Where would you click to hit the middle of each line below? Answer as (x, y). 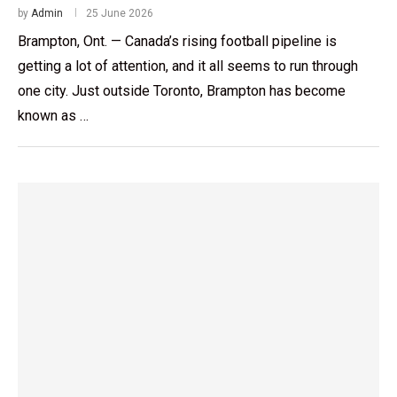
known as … (53, 115)
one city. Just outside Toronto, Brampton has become (182, 90)
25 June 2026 (120, 13)
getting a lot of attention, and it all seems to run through (188, 66)
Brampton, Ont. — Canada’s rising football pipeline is (177, 41)
